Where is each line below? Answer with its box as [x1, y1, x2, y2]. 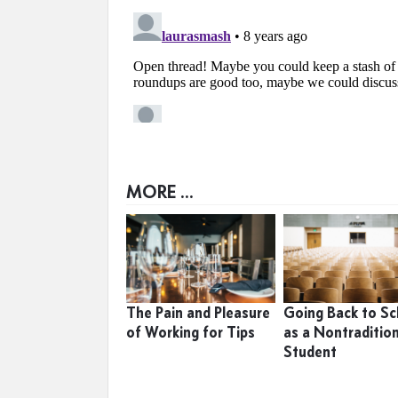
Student [283, 342, 338, 362]
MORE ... [126, 180, 194, 203]
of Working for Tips [126, 322, 255, 342]
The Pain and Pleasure [126, 303, 270, 322]
